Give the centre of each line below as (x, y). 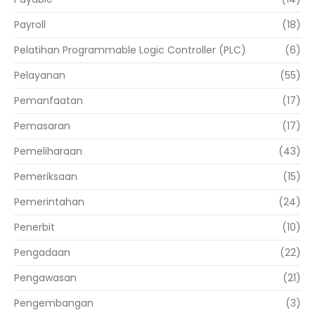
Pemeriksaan (46, 177)
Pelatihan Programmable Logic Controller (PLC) (130, 50)
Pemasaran (42, 126)
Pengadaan (42, 253)
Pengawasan (45, 278)
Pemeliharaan (48, 152)
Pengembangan (54, 303)
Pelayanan (40, 76)
